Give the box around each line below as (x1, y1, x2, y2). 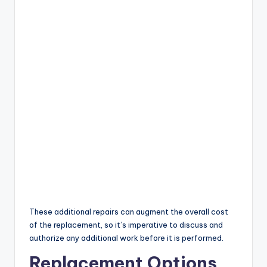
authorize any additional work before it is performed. (29, 233, 223, 243)
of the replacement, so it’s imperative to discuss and (29, 220, 223, 230)
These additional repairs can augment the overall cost (29, 207, 228, 217)
